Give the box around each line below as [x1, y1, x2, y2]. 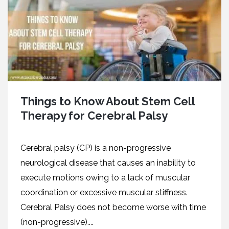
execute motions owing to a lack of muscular [20, 172, 190, 182]
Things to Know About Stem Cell [20, 94, 195, 108]
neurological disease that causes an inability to [20, 157, 196, 168]
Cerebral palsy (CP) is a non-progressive [20, 143, 171, 153]
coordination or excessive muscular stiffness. [20, 187, 188, 197]
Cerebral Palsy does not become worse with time [20, 202, 206, 212]
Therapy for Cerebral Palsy [20, 108, 168, 122]
